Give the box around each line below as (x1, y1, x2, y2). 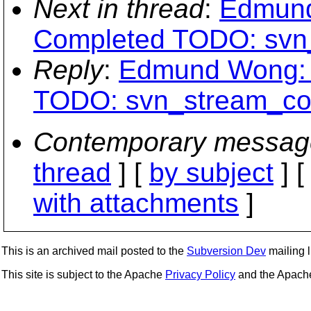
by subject (149, 158, 274, 187)
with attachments (33, 188, 239, 218)
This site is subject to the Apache (1, 269, 165, 280)
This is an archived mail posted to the (1, 245, 187, 257)
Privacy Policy (165, 269, 235, 280)
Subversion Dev (187, 245, 266, 257)
